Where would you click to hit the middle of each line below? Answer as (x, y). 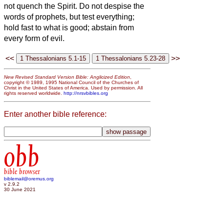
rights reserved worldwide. (34, 93)
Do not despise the (112, 6)
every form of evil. (34, 38)
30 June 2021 (20, 190)
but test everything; (102, 17)
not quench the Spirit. (42, 6)
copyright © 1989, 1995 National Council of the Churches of (71, 83)
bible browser (22, 172)
